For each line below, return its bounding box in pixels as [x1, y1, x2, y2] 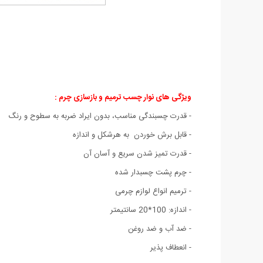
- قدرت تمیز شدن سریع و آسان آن [83, 147, 191, 160]
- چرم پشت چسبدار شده [115, 166, 191, 179]
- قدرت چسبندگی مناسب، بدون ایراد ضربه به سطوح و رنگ [8, 109, 191, 123]
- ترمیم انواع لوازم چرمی [115, 184, 191, 198]
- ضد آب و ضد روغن [128, 222, 191, 235]
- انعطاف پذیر [150, 241, 191, 254]
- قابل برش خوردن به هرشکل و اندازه [73, 128, 191, 141]
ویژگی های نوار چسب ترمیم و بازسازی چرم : [55, 90, 191, 104]
